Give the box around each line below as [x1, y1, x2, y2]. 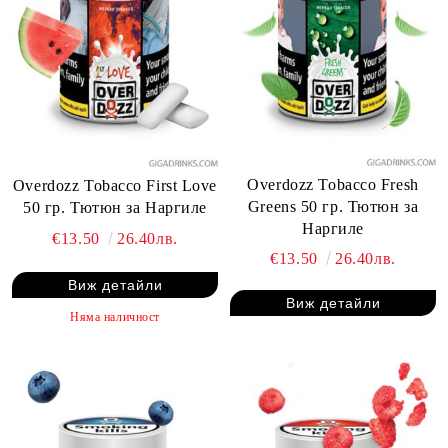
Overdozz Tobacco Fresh [247, 176, 419, 193]
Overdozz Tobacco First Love [12, 177, 218, 194]
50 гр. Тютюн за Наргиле [23, 199, 207, 216]
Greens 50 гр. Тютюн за [247, 198, 419, 215]
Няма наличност [70, 309, 160, 324]
